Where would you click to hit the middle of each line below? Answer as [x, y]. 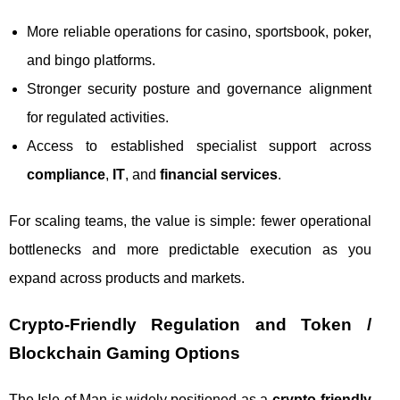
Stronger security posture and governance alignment [199, 88]
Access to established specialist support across [199, 146]
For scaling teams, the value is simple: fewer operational [190, 221]
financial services [219, 174]
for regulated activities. [98, 117]
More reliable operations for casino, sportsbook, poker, [199, 31]
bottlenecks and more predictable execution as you [190, 249]
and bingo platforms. [91, 60]
